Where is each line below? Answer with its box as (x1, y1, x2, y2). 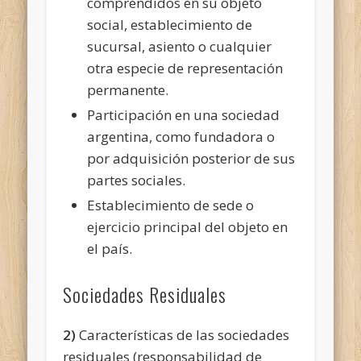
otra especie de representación (87, 58, 284, 77)
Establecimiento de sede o (87, 195, 255, 214)
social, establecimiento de (87, 15, 253, 34)
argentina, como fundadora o (87, 127, 276, 146)
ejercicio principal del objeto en (87, 217, 288, 236)
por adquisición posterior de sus (87, 148, 296, 168)
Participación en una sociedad (87, 105, 280, 124)
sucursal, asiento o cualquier (87, 36, 272, 56)
